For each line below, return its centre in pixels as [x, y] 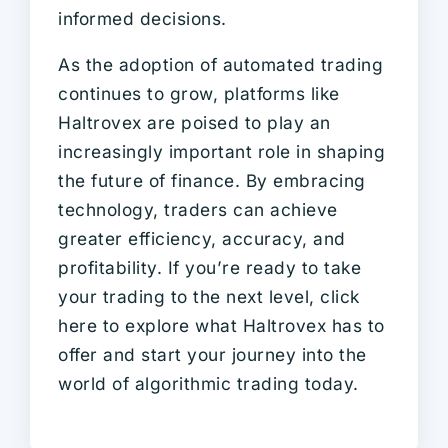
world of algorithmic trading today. [208, 383]
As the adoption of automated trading [220, 64]
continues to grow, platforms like [199, 93]
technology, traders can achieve [198, 209]
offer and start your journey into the [212, 354]
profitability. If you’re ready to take [209, 267]
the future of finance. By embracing [212, 180]
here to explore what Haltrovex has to [221, 325]
